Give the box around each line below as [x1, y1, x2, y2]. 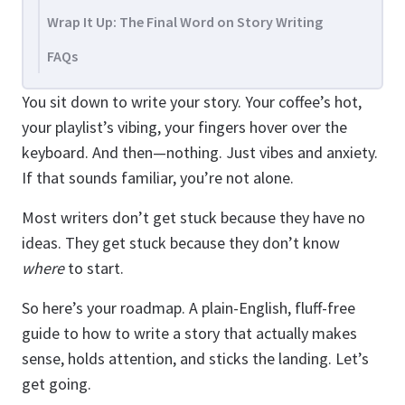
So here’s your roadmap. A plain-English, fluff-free [22, 297, 355, 318]
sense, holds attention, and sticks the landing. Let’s [22, 348, 369, 369]
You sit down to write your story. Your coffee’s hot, [22, 91, 362, 112]
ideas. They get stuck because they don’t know [22, 232, 340, 253]
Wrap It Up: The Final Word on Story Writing [47, 13, 323, 31]
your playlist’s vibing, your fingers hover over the [22, 117, 347, 137]
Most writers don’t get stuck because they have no [22, 207, 365, 228]
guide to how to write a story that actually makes [22, 323, 357, 344]
